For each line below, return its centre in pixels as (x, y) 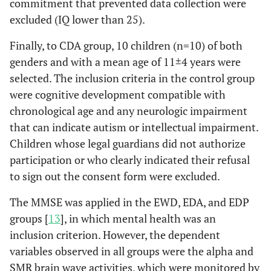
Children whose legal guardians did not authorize (128, 143)
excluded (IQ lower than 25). (77, 19)
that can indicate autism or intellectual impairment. (134, 127)
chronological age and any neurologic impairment (129, 111)
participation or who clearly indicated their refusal (130, 160)
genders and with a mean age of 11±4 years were (125, 62)
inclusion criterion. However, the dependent (115, 235)
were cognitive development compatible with (118, 94)
